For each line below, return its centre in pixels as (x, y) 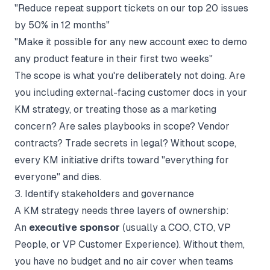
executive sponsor (74, 228)
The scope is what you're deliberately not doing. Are (130, 76)
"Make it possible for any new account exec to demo (131, 42)
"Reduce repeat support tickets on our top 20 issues (131, 8)
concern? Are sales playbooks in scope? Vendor (122, 126)
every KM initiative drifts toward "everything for (122, 160)
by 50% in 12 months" (62, 25)
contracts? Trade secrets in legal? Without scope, (125, 143)
